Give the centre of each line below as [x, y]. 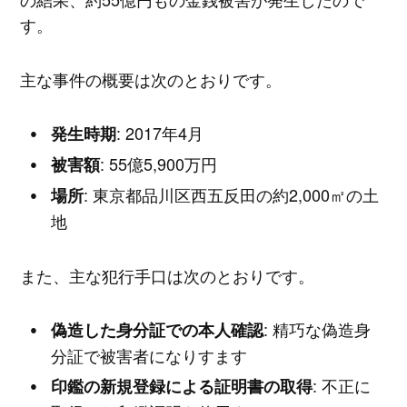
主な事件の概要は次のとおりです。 [150, 79]
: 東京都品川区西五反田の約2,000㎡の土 [232, 195]
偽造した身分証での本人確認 [158, 330]
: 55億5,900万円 [159, 164]
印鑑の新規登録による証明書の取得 [182, 387]
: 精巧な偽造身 [318, 329]
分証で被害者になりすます [149, 356]
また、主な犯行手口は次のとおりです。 [167, 275]
